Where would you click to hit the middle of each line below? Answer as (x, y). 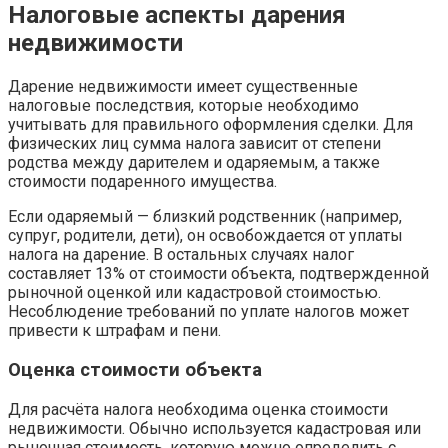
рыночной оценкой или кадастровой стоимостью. (194, 293)
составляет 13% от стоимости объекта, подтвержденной (218, 274)
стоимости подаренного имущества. (142, 182)
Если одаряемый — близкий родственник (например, (205, 217)
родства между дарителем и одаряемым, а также (194, 163)
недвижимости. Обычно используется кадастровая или (214, 428)
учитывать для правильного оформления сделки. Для (210, 125)
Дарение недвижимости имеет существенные (183, 87)
